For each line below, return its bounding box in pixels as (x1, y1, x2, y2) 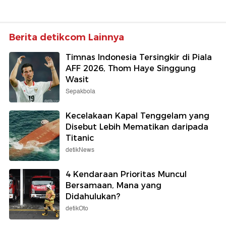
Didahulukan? (66, 192, 120, 202)
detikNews (66, 145, 94, 155)
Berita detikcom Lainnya (9, 32, 124, 43)
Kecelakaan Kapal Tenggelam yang (66, 111, 209, 121)
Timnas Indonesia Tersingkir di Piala (66, 52, 212, 63)
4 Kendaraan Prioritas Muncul (66, 169, 187, 180)
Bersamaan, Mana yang (66, 181, 161, 191)
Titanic (66, 133, 94, 143)
